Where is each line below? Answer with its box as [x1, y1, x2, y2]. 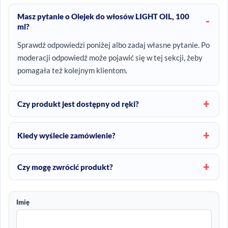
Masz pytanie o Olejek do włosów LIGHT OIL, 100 [17, 12, 189, 21]
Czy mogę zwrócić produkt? [17, 162, 113, 172]
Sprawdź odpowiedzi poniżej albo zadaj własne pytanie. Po [17, 40, 210, 50]
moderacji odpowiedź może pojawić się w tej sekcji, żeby [17, 53, 203, 63]
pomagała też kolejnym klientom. [17, 66, 127, 75]
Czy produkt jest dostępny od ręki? [17, 99, 139, 109]
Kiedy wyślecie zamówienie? [17, 131, 116, 140]
